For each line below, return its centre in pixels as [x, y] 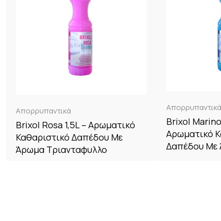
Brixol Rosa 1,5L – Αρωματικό [75, 125]
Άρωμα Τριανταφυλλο [61, 150]
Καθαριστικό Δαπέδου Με [69, 137]
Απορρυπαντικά [43, 111]
